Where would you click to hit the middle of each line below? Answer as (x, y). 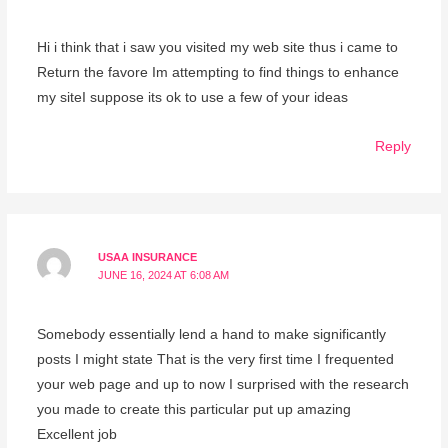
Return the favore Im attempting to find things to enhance (217, 73)
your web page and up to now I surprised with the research (222, 385)
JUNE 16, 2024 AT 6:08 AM (164, 274)
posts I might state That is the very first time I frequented (215, 360)
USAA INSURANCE (148, 256)
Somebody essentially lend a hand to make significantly (211, 335)
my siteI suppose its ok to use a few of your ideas (192, 98)
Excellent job (76, 435)
